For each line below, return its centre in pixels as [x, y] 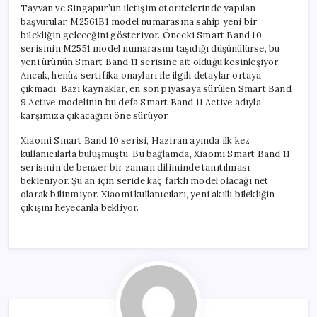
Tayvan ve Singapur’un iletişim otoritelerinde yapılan [138, 8]
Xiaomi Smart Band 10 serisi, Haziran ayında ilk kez [136, 140]
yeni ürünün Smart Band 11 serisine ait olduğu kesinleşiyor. [150, 62]
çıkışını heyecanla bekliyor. [80, 207]
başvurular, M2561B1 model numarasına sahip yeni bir [139, 21]
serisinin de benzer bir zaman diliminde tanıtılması [136, 167]
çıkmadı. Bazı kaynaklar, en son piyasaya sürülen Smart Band [156, 88]
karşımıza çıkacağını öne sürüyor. [95, 115]
